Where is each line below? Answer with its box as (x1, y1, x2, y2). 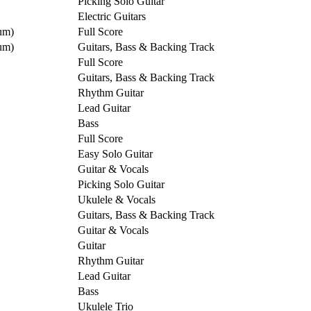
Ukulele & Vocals (78, 193, 155, 205)
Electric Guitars (78, 10, 146, 22)
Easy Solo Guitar (78, 147, 153, 160)
